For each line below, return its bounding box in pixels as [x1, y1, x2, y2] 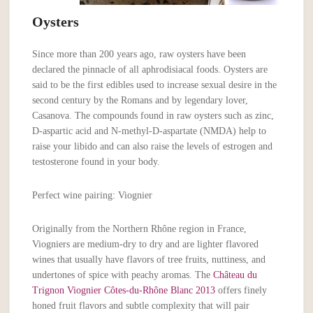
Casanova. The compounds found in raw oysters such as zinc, [32, 110, 275, 122]
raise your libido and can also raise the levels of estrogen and [32, 141, 273, 152]
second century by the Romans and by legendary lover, [32, 95, 249, 106]
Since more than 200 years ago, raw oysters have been [32, 49, 247, 60]
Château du [213, 270, 258, 281]
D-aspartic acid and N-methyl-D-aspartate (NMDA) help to [32, 126, 267, 137]
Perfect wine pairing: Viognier [32, 190, 153, 201]
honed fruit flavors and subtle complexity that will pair [32, 300, 250, 312]
